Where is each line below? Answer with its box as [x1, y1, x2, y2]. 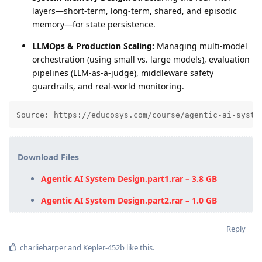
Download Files [18, 151, 79, 163]
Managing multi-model [154, 40, 247, 51]
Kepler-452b [83, 242, 125, 253]
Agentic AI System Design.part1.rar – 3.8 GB [41, 173, 217, 185]
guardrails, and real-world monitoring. [32, 80, 184, 92]
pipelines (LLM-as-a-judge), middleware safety [32, 67, 213, 78]
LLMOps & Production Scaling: [32, 40, 154, 51]
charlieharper [20, 242, 66, 253]
